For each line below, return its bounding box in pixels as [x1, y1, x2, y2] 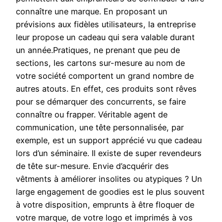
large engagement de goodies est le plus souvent [16, 187, 205, 197]
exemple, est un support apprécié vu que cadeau [16, 135, 202, 146]
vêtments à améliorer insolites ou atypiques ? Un [16, 174, 202, 184]
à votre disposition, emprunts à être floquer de [16, 200, 194, 210]
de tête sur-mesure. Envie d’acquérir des [16, 161, 169, 171]
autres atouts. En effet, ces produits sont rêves [16, 84, 197, 94]
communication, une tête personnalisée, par [16, 122, 184, 133]
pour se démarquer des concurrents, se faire [16, 97, 186, 107]
